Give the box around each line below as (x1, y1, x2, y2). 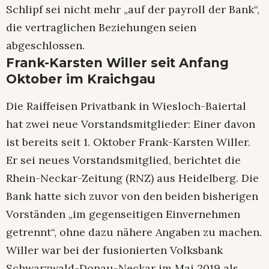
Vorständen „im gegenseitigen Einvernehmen (6, 207, 240, 222)
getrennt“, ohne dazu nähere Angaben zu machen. (6, 225, 262, 240)
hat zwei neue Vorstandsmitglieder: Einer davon (6, 117, 255, 131)
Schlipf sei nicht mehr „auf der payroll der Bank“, (6, 2, 259, 16)
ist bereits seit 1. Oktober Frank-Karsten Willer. (6, 135, 250, 150)
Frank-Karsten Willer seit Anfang (6, 55, 229, 70)
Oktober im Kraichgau (6, 71, 156, 86)
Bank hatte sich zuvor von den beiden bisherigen (6, 189, 258, 204)
